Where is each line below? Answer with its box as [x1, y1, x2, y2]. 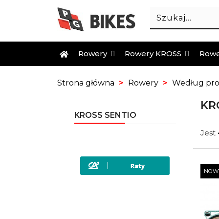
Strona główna [57, 78, 114, 88]
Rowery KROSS [125, 49, 184, 59]
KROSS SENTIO [74, 110, 136, 120]
